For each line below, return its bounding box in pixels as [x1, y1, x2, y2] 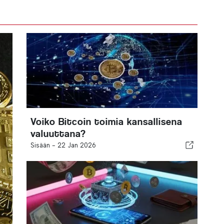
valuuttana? [30, 128, 86, 139]
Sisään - [30, 141, 57, 149]
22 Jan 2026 [57, 141, 96, 149]
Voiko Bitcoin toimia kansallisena [30, 116, 182, 127]
